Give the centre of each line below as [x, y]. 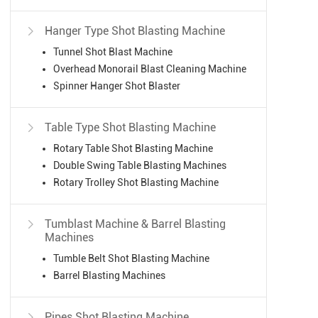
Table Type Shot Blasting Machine [130, 128]
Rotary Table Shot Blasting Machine [133, 149]
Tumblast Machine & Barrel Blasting [135, 224]
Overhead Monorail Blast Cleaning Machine [150, 69]
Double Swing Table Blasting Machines [140, 166]
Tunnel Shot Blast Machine [113, 52]
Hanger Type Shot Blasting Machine [135, 31]
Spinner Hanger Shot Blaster [117, 86]
